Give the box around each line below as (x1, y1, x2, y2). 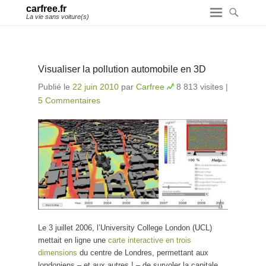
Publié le (38, 82, 72, 91)
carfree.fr (26, 4, 66, 14)
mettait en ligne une (38, 236, 108, 245)
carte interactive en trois (108, 236, 191, 245)
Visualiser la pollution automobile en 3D (38, 64, 206, 74)
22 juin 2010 (72, 82, 119, 91)
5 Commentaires (38, 96, 100, 105)
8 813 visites (176, 82, 223, 91)
